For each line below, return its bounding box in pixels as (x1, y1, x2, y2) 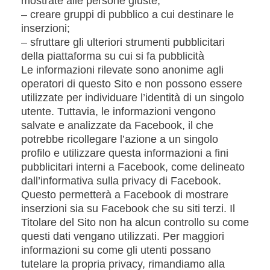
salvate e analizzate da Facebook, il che (21, 119, 213, 131)
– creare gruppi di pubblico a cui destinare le (21, 8, 234, 20)
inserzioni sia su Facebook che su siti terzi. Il (21, 202, 235, 215)
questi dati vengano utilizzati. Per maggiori (21, 230, 224, 242)
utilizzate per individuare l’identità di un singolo (21, 92, 244, 104)
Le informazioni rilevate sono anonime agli (21, 64, 224, 76)
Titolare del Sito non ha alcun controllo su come (21, 216, 249, 228)
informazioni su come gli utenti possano (21, 244, 211, 256)
